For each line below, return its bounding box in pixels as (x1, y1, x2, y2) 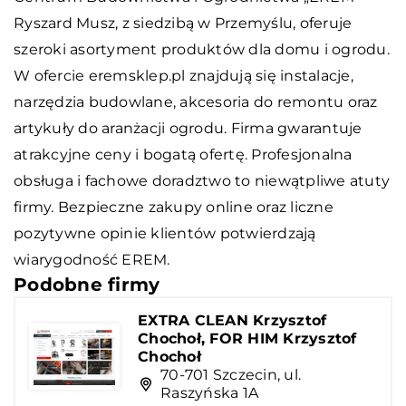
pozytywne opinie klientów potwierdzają (14, 224, 316, 242)
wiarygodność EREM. (14, 250, 170, 268)
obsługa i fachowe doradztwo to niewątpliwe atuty (14, 171, 390, 189)
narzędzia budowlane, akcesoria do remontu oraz (14, 92, 378, 111)
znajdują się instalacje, (185, 66, 353, 84)
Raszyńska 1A (160, 383, 258, 401)
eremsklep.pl (88, 66, 186, 84)
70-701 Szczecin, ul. (160, 365, 301, 383)
